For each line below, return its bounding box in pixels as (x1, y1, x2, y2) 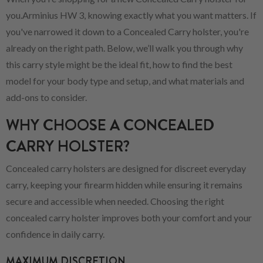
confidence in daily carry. (6, 228, 104, 240)
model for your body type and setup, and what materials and (6, 75, 244, 86)
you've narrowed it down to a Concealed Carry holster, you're (6, 25, 249, 37)
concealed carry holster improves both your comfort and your (6, 211, 252, 223)
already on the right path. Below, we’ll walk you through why (6, 42, 243, 53)
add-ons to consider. (6, 91, 87, 103)
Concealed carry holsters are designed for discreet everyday (6, 162, 246, 174)
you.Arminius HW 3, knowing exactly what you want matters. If (6, 9, 257, 21)
